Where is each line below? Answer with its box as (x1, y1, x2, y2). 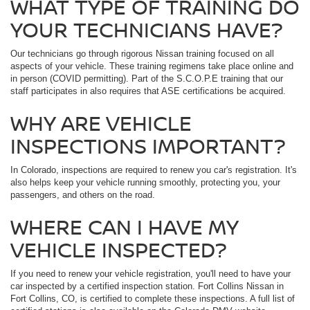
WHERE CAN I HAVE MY (10, 212, 238, 241)
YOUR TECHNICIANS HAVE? (10, 15, 283, 44)
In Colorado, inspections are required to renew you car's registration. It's (10, 165, 297, 176)
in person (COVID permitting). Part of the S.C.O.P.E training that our (10, 73, 283, 84)
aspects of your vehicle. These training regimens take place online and (10, 61, 293, 72)
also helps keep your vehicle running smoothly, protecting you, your (10, 177, 280, 188)
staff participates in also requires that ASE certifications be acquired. (10, 86, 286, 97)
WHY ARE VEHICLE (10, 109, 192, 138)
